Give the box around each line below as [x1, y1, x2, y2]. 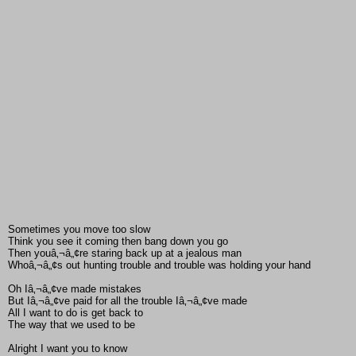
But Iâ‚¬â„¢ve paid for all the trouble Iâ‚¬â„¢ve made [8, 295, 247, 308]
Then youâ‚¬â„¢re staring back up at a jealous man [8, 247, 242, 260]
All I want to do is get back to [8, 307, 143, 319]
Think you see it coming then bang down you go [8, 235, 228, 248]
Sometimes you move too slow [8, 223, 150, 236]
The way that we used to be [8, 319, 135, 331]
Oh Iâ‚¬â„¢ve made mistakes [8, 283, 141, 296]
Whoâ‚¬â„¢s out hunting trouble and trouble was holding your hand [8, 259, 311, 272]
